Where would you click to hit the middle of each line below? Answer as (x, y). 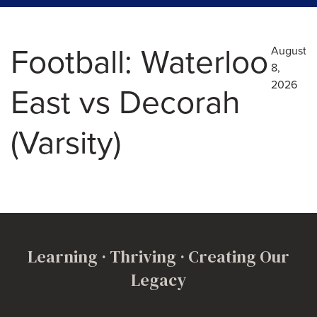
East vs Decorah (125, 103)
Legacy (158, 279)
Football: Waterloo (139, 62)
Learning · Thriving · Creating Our (158, 256)
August (289, 51)
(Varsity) (66, 143)
